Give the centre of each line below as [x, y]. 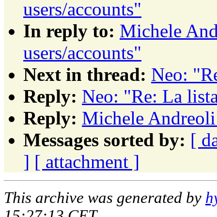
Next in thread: [85, 74]
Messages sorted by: [104, 139]
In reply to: [69, 31]
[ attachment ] [87, 161]
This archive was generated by [105, 197]
